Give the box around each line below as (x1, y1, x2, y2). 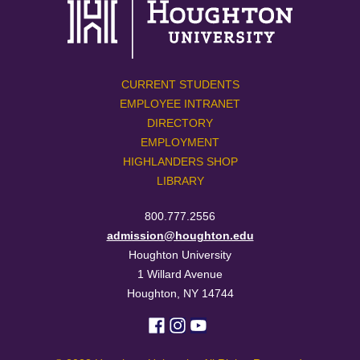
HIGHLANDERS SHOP (122, 154, 238, 168)
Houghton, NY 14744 (126, 286, 234, 300)
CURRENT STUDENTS (121, 77, 239, 91)
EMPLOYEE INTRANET (120, 96, 240, 110)
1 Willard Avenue (137, 267, 223, 280)
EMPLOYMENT (141, 135, 219, 149)
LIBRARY (156, 174, 204, 187)
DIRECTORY (147, 116, 213, 129)
